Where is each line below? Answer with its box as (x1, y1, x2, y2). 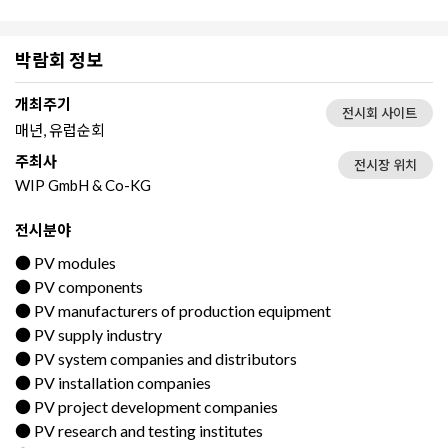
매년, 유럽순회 (15, 120, 105, 139)
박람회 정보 (15, 48, 103, 71)
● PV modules (15, 252, 116, 272)
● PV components (15, 276, 143, 296)
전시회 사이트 (342, 104, 417, 121)
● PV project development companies (15, 396, 278, 416)
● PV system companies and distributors (15, 348, 297, 368)
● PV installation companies (15, 372, 211, 392)
